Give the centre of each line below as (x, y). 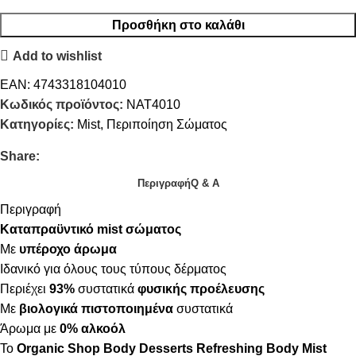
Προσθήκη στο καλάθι (178, 25)
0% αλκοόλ (93, 329)
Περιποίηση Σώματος (167, 124)
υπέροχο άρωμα (68, 249)
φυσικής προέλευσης (201, 289)
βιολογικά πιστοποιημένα (96, 309)
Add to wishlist (57, 56)
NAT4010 (153, 104)
